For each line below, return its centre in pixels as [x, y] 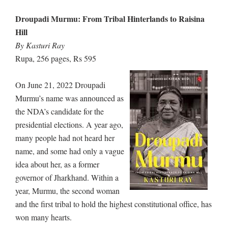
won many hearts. [46, 217]
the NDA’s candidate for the [60, 111]
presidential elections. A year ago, [69, 125]
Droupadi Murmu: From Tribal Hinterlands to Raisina [110, 19]
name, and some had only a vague [70, 151]
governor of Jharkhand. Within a [67, 178]
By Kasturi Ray [40, 45]
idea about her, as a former [57, 164]
